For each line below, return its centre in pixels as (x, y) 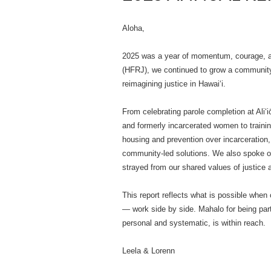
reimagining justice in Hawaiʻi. (174, 84)
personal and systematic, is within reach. (194, 223)
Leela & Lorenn (149, 251)
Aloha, (133, 28)
